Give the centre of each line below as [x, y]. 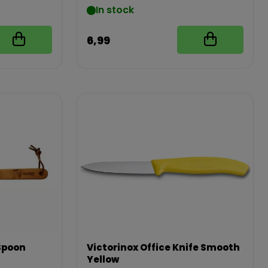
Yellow [103, 259]
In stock [115, 10]
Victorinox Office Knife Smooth [163, 247]
